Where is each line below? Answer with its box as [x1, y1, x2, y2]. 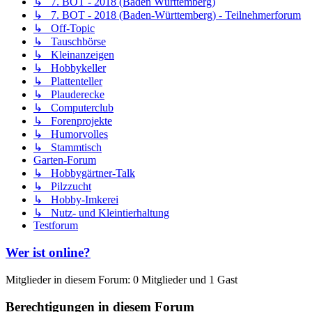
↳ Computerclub [33, 102, 114, 114]
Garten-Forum [33, 154, 96, 166]
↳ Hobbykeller [33, 62, 106, 75]
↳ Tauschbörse [33, 36, 106, 48]
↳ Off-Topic [33, 22, 95, 35]
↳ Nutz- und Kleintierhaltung [33, 207, 169, 219]
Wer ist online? [6, 245, 91, 260]
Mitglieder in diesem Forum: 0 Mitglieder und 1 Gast [6, 273, 237, 286]
